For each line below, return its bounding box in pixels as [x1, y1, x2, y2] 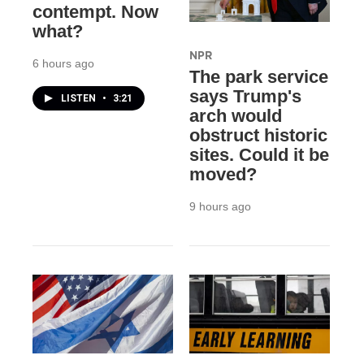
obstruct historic [188, 125, 327, 146]
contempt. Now [32, 2, 158, 23]
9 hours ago [188, 200, 251, 214]
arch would [188, 106, 282, 127]
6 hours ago [32, 57, 94, 71]
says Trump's [188, 86, 301, 107]
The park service [188, 67, 328, 88]
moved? [188, 164, 257, 185]
